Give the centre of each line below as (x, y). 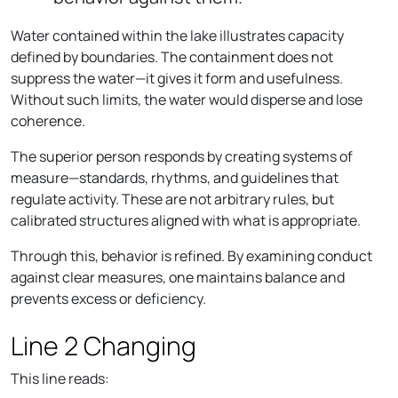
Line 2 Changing (103, 345)
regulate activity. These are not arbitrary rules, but (172, 199)
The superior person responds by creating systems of (182, 156)
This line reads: (60, 378)
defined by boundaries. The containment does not (172, 56)
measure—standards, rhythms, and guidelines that (175, 177)
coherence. (48, 120)
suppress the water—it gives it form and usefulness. (177, 78)
